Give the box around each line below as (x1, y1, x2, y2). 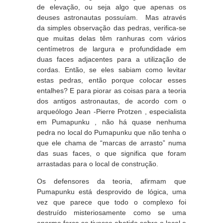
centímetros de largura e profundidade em (37, 45, 186, 53)
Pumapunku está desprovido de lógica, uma (37, 188, 186, 196)
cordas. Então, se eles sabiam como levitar (37, 66, 186, 74)
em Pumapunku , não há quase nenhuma (37, 118, 186, 126)
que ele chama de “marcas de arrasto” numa (37, 139, 186, 147)
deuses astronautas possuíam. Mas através (37, 13, 186, 21)
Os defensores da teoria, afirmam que (37, 177, 186, 185)
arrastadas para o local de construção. (37, 160, 158, 168)
